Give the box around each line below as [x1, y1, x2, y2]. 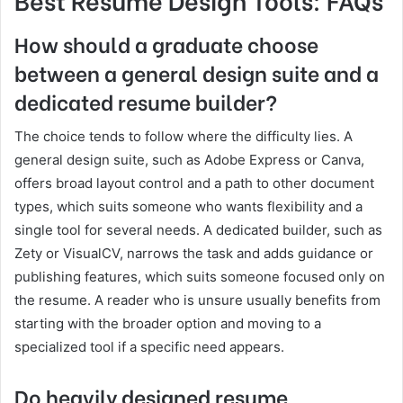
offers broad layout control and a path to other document [14, 175, 374, 193]
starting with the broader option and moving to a [14, 315, 321, 333]
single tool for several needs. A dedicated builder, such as [14, 221, 382, 239]
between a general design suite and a [14, 56, 379, 87]
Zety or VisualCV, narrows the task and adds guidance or [14, 245, 373, 263]
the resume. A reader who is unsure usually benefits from [14, 291, 381, 309]
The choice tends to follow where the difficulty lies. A [14, 128, 353, 146]
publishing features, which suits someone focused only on [14, 268, 385, 286]
